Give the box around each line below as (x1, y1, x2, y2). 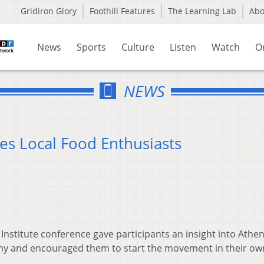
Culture (121, 41, 154, 54)
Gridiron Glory (21, 5, 77, 16)
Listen (170, 41, 196, 54)
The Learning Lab (168, 5, 236, 16)
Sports (77, 41, 106, 54)
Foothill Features (90, 5, 155, 16)
